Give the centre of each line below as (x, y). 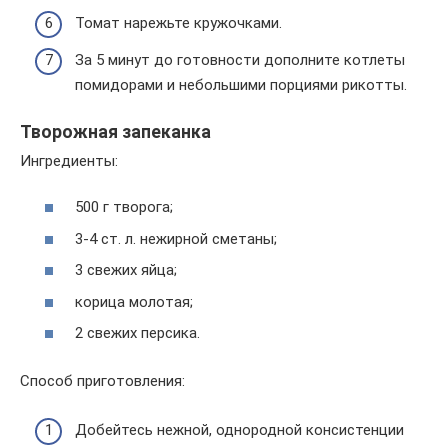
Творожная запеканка (115, 132)
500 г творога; (124, 207)
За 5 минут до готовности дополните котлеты (240, 60)
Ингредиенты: (69, 160)
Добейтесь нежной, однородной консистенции (239, 429)
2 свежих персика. (137, 333)
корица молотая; (134, 301)
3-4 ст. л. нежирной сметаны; (176, 238)
